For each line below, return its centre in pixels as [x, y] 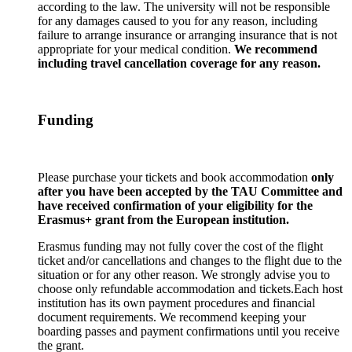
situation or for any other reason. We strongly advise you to [184, 275]
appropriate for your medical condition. [136, 49]
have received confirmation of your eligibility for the [175, 206]
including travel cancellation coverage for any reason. [179, 63]
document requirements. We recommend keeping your [172, 317]
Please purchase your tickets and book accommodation [174, 178]
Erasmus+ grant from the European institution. [163, 220]
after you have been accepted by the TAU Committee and [190, 192]
